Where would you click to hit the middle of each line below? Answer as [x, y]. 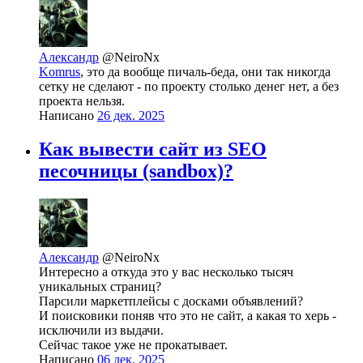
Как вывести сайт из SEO [153, 149]
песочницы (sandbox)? [136, 171]
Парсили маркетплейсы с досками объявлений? [171, 301]
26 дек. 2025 [131, 115]
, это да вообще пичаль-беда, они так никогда [205, 71]
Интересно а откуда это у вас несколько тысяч [166, 272]
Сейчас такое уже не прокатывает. [133, 345]
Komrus [60, 71]
